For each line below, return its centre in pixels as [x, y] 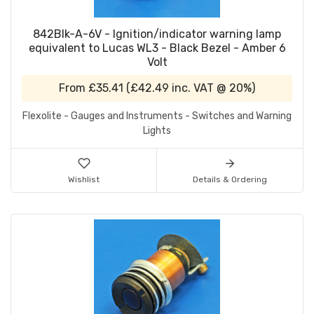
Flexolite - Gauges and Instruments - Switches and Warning [157, 116]
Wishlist [84, 180]
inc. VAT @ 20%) [212, 88]
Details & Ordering [230, 180]
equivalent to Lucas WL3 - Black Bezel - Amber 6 [157, 48]
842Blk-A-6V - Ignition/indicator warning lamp [157, 34]
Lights [157, 131]
